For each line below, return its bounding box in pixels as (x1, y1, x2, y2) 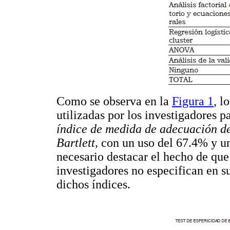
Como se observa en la (56, 94, 172, 108)
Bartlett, (56, 136, 101, 149)
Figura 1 (172, 94, 214, 108)
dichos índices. (56, 177, 130, 191)
